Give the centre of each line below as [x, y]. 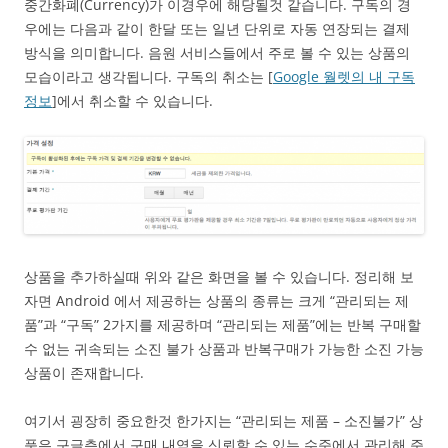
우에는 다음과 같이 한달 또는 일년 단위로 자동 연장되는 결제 [217, 28]
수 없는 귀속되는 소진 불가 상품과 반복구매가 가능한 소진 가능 [224, 349]
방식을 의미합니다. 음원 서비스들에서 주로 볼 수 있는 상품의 [217, 52]
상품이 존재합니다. [84, 373]
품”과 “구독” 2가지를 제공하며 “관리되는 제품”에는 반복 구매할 [222, 325]
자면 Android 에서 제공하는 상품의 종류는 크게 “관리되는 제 [216, 301]
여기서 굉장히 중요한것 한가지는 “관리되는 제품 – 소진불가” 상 [223, 421]
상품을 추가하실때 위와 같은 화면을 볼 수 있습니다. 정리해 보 [219, 277]
